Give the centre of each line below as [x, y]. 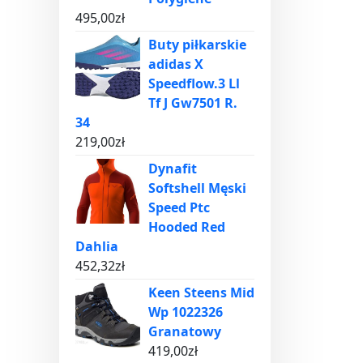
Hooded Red [187, 227]
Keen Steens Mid [201, 293]
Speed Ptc [179, 207]
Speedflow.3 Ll [194, 83]
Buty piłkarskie [197, 45]
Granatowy [185, 331]
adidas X [176, 64]
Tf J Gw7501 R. [193, 103]
